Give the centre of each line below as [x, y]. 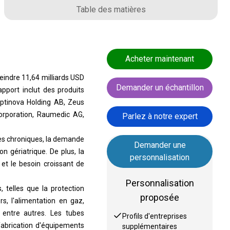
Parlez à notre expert [160, 116]
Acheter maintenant [160, 59]
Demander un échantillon [160, 88]
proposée [160, 197]
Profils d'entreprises [155, 216]
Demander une [160, 145]
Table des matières [111, 9]
